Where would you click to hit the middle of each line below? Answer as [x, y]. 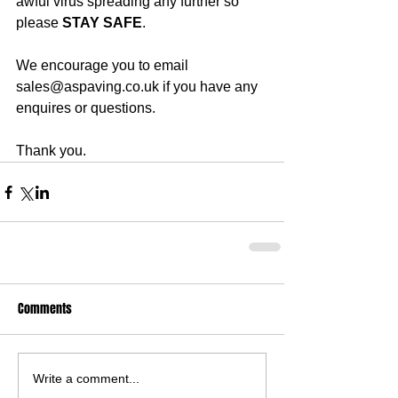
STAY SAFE [102, 23]
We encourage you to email [104, 65]
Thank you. [51, 151]
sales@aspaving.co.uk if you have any [139, 87]
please [39, 23]
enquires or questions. [86, 108]
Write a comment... [86, 378]
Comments [45, 309]
